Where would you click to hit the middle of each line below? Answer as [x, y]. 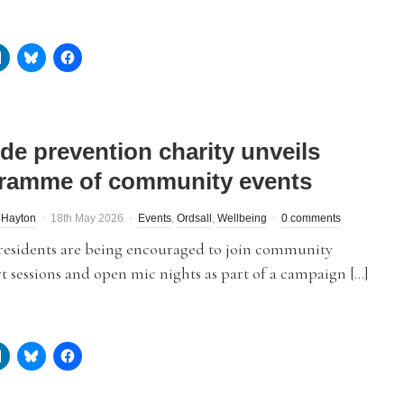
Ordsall [194, 218]
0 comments [311, 218]
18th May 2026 [87, 218]
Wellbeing [242, 218]
